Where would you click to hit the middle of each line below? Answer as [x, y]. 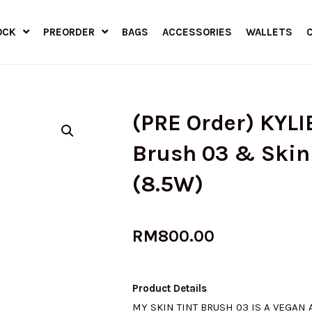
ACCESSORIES [197, 32]
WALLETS [269, 32]
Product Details [170, 288]
